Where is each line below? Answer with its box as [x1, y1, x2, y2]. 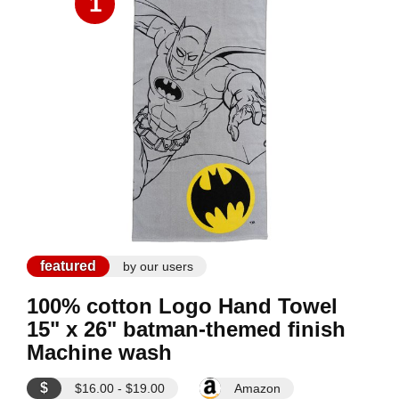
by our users [123, 259, 193, 273]
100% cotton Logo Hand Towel [27, 294, 338, 318]
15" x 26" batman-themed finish [27, 317, 346, 341]
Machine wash [27, 340, 172, 364]
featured [40, 258, 96, 273]
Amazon [234, 381, 281, 395]
